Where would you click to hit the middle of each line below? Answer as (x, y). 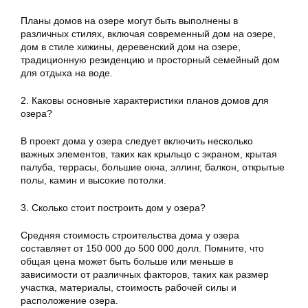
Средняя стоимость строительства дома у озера (130, 235)
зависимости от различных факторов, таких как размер (145, 275)
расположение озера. (69, 301)
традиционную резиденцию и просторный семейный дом (150, 60)
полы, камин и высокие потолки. (93, 180)
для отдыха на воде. (67, 73)
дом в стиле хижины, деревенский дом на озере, (131, 47)
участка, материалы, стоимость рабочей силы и (129, 288)
